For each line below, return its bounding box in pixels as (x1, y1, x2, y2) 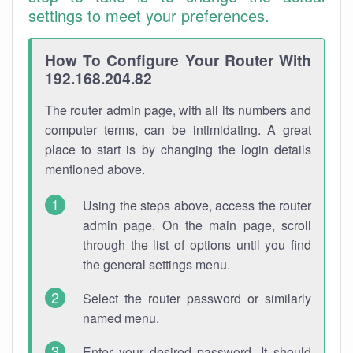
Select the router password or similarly (83, 289, 311, 307)
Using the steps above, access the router (83, 196, 311, 214)
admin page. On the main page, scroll (83, 216, 311, 234)
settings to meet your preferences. (28, 4, 269, 27)
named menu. (83, 309, 159, 327)
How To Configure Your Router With (45, 49, 311, 71)
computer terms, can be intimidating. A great (45, 121, 311, 139)
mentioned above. (45, 160, 145, 178)
